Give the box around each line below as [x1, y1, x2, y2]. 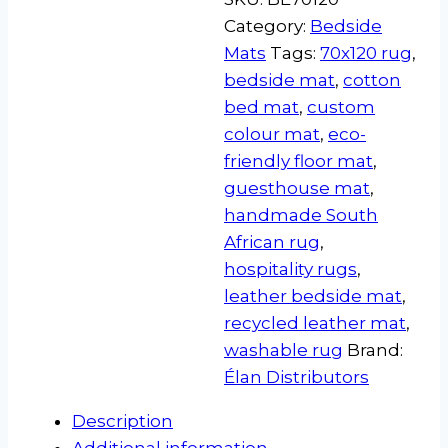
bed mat [224, 96, 299, 117]
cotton [343, 69, 401, 90]
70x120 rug [320, 42, 412, 63]
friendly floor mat [224, 150, 373, 171]
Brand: [347, 339, 403, 360]
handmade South [224, 204, 378, 225]
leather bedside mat [224, 285, 402, 306]
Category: [224, 15, 310, 36]
